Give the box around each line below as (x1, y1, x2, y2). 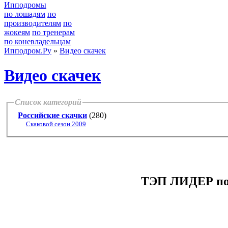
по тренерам (32, 28, 75, 37)
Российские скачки (18, 111, 87, 120)
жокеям (4, 28, 30, 37)
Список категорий (15, 97, 81, 106)
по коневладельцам (4, 37, 71, 46)
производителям (4, 19, 61, 27)
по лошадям (4, 10, 45, 18)
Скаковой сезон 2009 (26, 120, 86, 128)
